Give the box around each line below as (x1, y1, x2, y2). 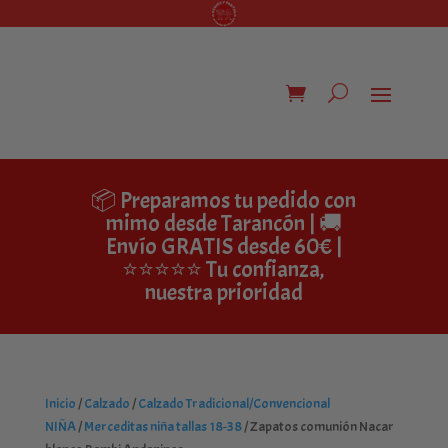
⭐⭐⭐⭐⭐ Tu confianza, (122, 254, 326, 284)
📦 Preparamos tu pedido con (91, 185, 357, 215)
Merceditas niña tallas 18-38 (83, 417, 242, 435)
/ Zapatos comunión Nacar (241, 417, 394, 435)
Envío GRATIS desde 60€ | (105, 231, 342, 261)
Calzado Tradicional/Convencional (137, 394, 330, 412)
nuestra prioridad (144, 277, 303, 307)
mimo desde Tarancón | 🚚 (105, 208, 342, 238)
